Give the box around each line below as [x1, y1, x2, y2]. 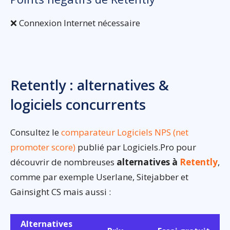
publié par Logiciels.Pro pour [75, 141, 196, 153]
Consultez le [10, 126, 61, 138]
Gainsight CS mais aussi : [10, 185, 111, 198]
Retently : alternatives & [10, 75, 169, 94]
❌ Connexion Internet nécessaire [10, 16, 140, 29]
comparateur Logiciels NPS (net [61, 126, 188, 138]
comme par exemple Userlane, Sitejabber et [10, 170, 188, 183]
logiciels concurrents [10, 94, 146, 114]
